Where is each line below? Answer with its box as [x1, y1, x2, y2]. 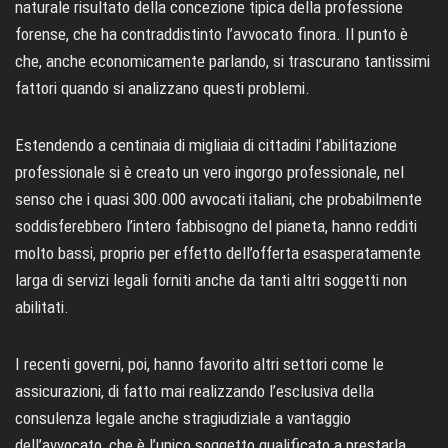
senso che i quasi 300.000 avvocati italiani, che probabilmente [15, 189, 422, 210]
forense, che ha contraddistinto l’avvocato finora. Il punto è [15, 24, 408, 45]
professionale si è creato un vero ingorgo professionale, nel [15, 162, 404, 183]
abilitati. [15, 297, 69, 318]
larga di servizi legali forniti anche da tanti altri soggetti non [15, 270, 407, 291]
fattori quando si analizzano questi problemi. [15, 78, 310, 99]
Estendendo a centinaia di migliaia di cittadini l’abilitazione [15, 135, 397, 156]
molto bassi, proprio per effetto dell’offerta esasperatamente [15, 243, 421, 264]
